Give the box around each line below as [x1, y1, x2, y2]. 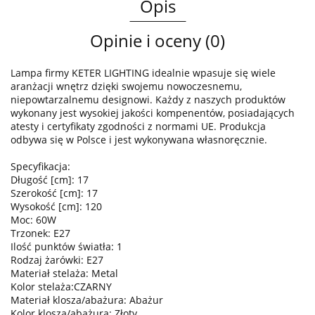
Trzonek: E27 [11, 226, 70, 240]
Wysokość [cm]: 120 [11, 200, 102, 214]
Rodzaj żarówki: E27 [11, 253, 103, 267]
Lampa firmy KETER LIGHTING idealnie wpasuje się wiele [11, 66, 276, 80]
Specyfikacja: [11, 160, 70, 174]
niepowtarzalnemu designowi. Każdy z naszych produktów [11, 93, 285, 107]
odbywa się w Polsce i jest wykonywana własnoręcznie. [11, 133, 267, 147]
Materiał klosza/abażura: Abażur [11, 293, 163, 307]
